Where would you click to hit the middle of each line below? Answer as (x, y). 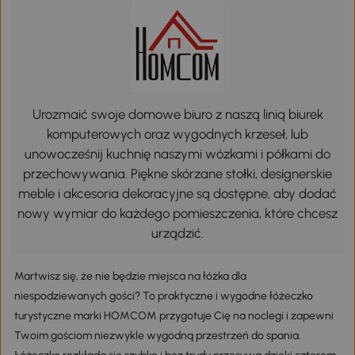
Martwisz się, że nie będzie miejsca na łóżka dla (130, 277)
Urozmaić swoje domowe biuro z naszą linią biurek (177, 115)
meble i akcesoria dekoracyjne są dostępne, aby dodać (177, 194)
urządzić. (177, 233)
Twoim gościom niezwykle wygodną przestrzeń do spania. (157, 336)
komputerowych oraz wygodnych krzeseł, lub (177, 134)
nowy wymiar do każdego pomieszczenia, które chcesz (177, 214)
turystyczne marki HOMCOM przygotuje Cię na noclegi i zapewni (174, 316)
